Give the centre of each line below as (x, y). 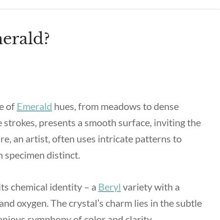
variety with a (150, 187)
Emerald (34, 106)
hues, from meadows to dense (115, 106)
